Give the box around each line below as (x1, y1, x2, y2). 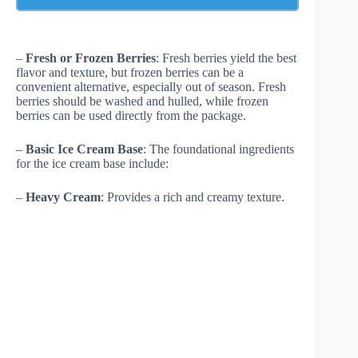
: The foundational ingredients (143, 141, 294, 156)
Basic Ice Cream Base (26, 141, 143, 156)
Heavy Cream (26, 189, 101, 204)
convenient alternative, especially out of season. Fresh (16, 79, 286, 93)
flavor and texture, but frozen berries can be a (16, 65, 244, 79)
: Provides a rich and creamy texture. (101, 189, 284, 204)
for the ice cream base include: (16, 156, 169, 170)
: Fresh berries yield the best (156, 50, 296, 65)
